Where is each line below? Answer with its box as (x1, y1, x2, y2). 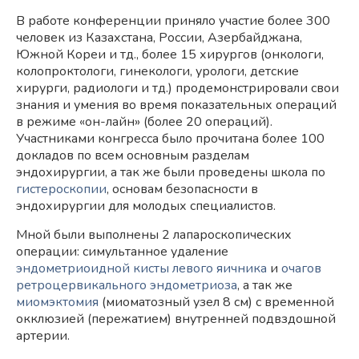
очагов (281, 260, 321, 277)
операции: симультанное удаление (16, 243, 228, 260)
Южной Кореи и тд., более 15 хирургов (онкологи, (16, 46, 324, 63)
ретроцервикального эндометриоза (16, 276, 237, 294)
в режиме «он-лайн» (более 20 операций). (16, 113, 272, 131)
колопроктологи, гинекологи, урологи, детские (16, 63, 299, 80)
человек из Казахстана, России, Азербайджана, (16, 29, 302, 46)
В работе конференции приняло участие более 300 (16, 12, 330, 30)
